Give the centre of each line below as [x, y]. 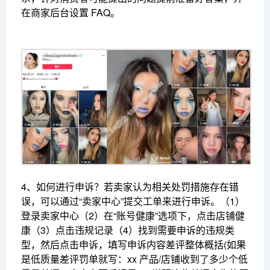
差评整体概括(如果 [206, 245]
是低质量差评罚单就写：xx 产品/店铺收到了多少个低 [134, 259]
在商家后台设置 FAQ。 [71, 13]
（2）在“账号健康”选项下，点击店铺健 [162, 216]
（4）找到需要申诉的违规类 [174, 230]
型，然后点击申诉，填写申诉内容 [93, 245]
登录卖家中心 [50, 216]
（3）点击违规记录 [72, 230]
